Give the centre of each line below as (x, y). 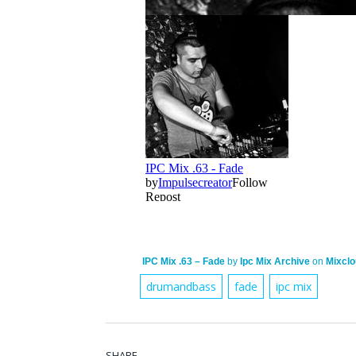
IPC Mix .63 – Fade (184, 261)
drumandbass (182, 286)
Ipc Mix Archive (275, 261)
